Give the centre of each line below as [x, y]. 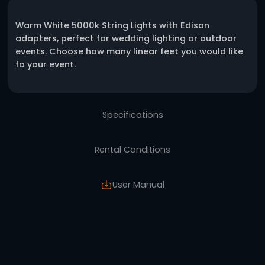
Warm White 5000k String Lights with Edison [140, 164]
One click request [166, 68]
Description [166, 109]
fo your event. [56, 213]
